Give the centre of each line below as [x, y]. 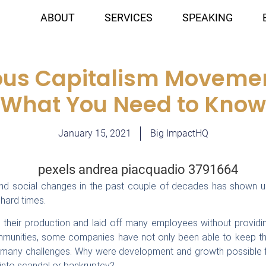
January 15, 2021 [94, 133]
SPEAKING [207, 18]
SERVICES [128, 18]
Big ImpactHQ [179, 133]
